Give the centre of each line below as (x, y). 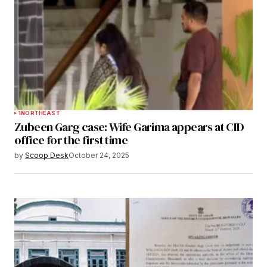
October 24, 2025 (99, 155)
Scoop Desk (47, 155)
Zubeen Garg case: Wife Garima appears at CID (129, 127)
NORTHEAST (41, 113)
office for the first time (71, 140)
